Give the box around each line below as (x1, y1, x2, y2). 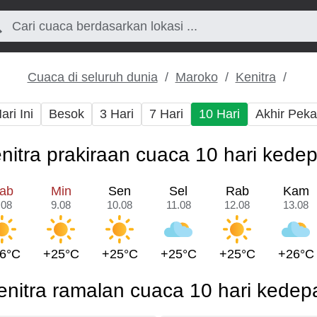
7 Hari (149, 107, 183, 121)
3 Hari (100, 107, 134, 121)
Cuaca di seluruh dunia (27, 70, 158, 84)
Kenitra (235, 70, 276, 84)
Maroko (175, 70, 218, 84)
